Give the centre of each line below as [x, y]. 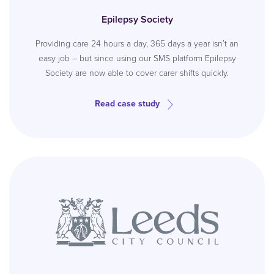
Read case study [127, 104]
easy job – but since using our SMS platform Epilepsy [137, 58]
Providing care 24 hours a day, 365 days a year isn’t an [137, 44]
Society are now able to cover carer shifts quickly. [137, 73]
